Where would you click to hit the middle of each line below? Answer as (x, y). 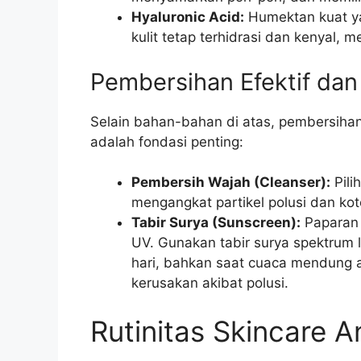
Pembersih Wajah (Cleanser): (231, 183)
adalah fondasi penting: (167, 141)
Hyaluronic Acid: (188, 17)
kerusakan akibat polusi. (210, 283)
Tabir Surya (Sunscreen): (216, 223)
